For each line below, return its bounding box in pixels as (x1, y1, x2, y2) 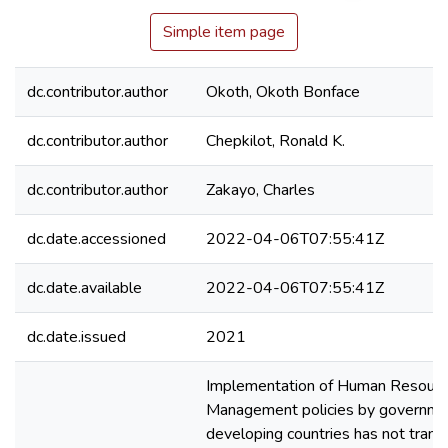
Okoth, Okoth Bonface (206, 81, 360, 103)
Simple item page (163, 21, 285, 43)
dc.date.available (27, 277, 142, 299)
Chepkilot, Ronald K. (206, 130, 345, 152)
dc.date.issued (27, 326, 126, 348)
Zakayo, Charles (206, 179, 315, 201)
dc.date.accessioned (27, 228, 166, 250)
